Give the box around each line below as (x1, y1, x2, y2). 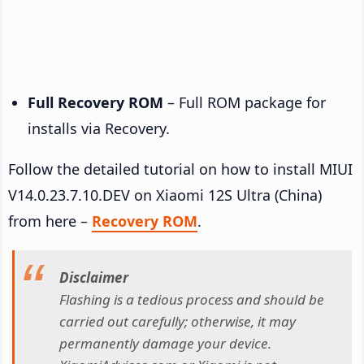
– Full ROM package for (163, 92, 326, 112)
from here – (8, 210, 92, 231)
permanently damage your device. (59, 334, 271, 353)
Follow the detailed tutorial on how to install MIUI (8, 158, 353, 179)
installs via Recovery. (28, 118, 170, 138)
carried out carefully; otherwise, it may (59, 312, 296, 331)
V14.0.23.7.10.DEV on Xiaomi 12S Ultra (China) (8, 184, 322, 205)
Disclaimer (59, 268, 128, 288)
